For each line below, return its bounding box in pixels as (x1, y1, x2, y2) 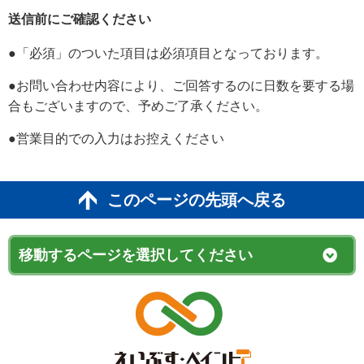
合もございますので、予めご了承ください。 (8, 99, 268, 114)
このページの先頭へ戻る (106, 191, 286, 210)
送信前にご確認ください (8, 12, 151, 27)
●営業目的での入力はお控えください (8, 132, 224, 146)
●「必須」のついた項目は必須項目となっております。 (8, 46, 328, 61)
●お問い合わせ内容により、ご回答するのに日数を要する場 (8, 79, 354, 93)
